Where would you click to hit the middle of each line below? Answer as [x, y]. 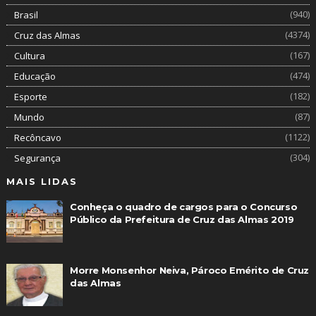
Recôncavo [37, 137]
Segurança [37, 158]
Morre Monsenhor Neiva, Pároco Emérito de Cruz [189, 270]
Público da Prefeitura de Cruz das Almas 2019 [182, 219]
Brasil [26, 14]
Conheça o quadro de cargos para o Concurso [183, 206]
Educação [35, 76]
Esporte [30, 96]
